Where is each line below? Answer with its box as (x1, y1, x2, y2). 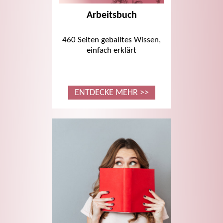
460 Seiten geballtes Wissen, (62, 36, 161, 45)
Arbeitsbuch (86, 10, 137, 21)
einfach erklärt (87, 46, 136, 55)
